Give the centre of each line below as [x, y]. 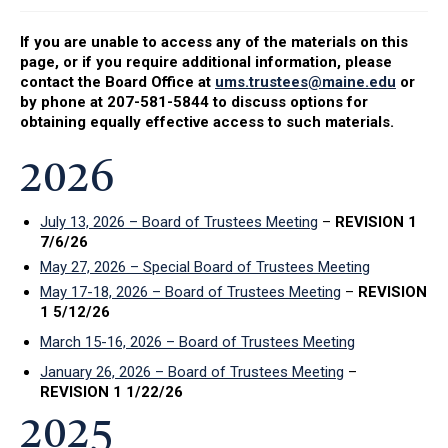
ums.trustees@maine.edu [305, 82]
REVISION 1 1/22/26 [111, 392]
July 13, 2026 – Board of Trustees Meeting [179, 222]
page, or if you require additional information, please [206, 62]
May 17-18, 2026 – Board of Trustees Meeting [190, 292]
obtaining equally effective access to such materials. [207, 122]
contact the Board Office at [117, 82]
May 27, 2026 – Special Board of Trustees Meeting [205, 267]
